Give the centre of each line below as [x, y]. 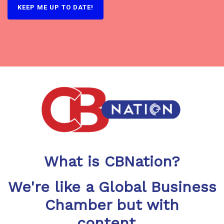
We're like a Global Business [112, 186]
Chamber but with [112, 204]
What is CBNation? [112, 161]
